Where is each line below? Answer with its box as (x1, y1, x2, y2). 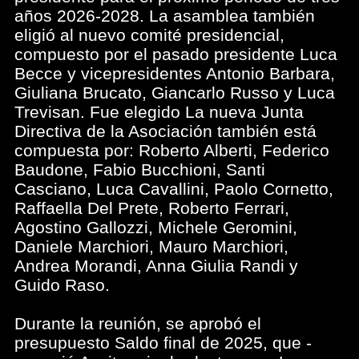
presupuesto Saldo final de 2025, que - (14, 333, 312, 352)
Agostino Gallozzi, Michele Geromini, (14, 218, 297, 236)
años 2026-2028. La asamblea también (14, 6, 315, 25)
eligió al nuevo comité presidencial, (14, 26, 284, 44)
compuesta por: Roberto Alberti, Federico (14, 141, 329, 159)
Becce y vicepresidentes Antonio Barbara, (14, 64, 335, 83)
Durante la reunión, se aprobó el (14, 314, 261, 333)
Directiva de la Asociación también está (14, 122, 317, 140)
